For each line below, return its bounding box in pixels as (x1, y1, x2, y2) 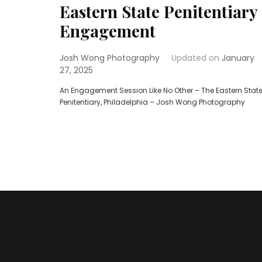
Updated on (171, 52, 222, 64)
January (222, 52, 254, 64)
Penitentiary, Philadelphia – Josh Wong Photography (60, 97, 245, 108)
